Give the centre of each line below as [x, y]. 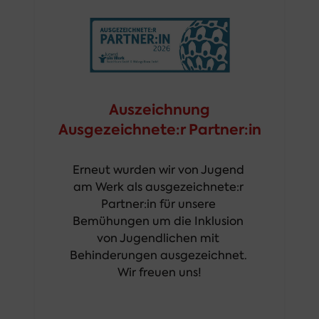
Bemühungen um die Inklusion [158, 221]
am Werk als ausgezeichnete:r [158, 187]
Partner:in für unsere [158, 204]
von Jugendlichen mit [158, 238]
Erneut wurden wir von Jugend [158, 169]
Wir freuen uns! [159, 272]
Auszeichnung [159, 109]
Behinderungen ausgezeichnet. [158, 255]
